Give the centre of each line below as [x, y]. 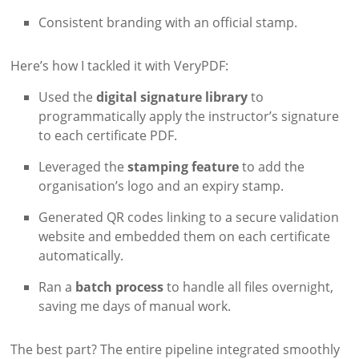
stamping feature [184, 166]
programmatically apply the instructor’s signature [189, 116]
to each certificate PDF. [108, 135]
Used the [68, 97]
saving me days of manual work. [135, 306]
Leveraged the [83, 166]
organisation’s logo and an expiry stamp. [161, 186]
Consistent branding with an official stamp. [168, 22]
